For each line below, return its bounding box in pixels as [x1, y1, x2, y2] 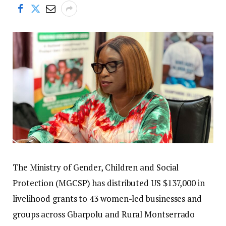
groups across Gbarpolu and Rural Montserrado [13, 208, 195, 220]
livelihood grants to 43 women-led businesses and [13, 193, 202, 205]
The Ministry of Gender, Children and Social [13, 161, 179, 174]
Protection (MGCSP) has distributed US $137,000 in [13, 177, 205, 189]
